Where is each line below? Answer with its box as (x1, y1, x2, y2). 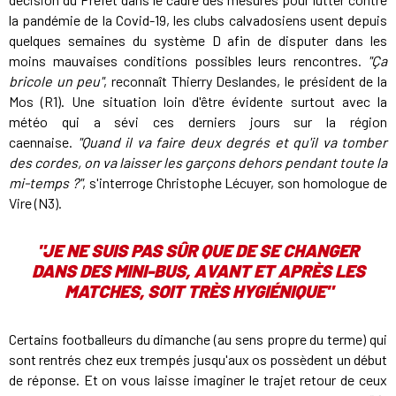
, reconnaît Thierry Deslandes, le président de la (103, 72, 388, 90)
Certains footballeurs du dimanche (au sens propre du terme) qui (9, 331, 387, 348)
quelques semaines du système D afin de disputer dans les (9, 32, 387, 49)
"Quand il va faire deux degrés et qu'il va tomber (77, 133, 387, 151)
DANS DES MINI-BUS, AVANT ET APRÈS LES (31, 260, 365, 282)
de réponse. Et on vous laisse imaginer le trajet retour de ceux (9, 371, 387, 389)
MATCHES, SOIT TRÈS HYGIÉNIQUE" (64, 280, 332, 302)
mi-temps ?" (9, 174, 82, 192)
